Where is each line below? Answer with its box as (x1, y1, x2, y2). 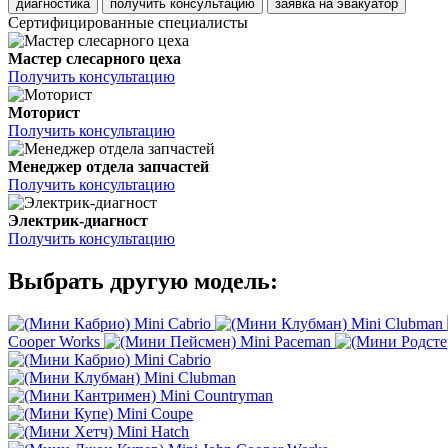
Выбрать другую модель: (8, 268, 278, 295)
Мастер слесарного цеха (8, 50, 181, 68)
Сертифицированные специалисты (8, 14, 248, 32)
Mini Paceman (240, 333, 331, 351)
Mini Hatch (117, 423, 189, 441)
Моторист (8, 104, 80, 122)
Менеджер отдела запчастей (8, 158, 209, 176)
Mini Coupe (117, 405, 193, 423)
